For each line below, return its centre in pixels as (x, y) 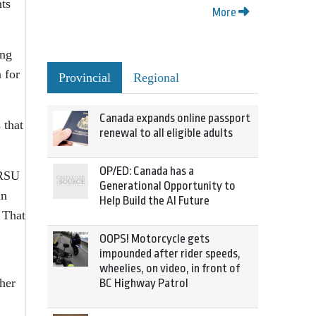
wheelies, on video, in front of (170, 268)
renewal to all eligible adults (166, 133)
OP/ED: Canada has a (147, 171)
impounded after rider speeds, (170, 254)
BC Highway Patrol (144, 283)
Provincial (85, 78)
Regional (156, 78)
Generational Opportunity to (168, 186)
